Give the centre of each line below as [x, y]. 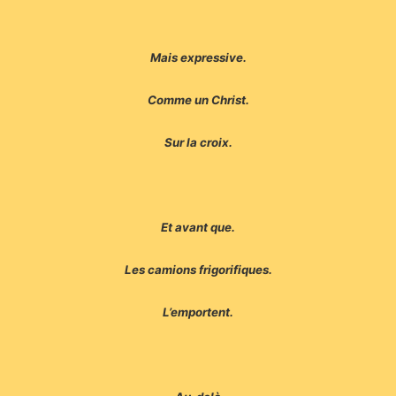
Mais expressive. [198, 58]
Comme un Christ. [198, 100]
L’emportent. [198, 312]
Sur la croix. [198, 143]
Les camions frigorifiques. [198, 270]
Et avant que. [198, 228]
